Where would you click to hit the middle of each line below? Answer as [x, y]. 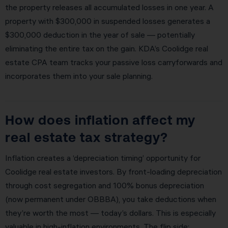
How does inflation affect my [100, 120]
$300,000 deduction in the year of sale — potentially [100, 35]
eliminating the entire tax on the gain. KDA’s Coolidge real [107, 49]
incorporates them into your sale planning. [79, 76]
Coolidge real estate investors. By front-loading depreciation [113, 171]
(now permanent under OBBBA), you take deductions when [111, 199]
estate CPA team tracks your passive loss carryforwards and [114, 62]
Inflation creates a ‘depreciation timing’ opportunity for [103, 158]
